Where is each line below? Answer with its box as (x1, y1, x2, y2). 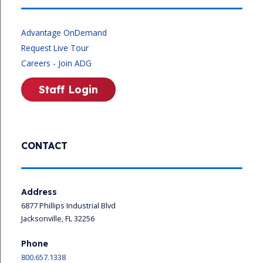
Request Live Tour (21, 42, 89, 53)
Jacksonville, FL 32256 (21, 213, 95, 224)
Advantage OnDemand (21, 26, 107, 38)
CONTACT (21, 139, 68, 151)
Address (21, 186, 57, 197)
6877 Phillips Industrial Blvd (21, 200, 116, 211)
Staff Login (39, 82, 98, 96)
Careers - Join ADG (21, 57, 92, 69)
